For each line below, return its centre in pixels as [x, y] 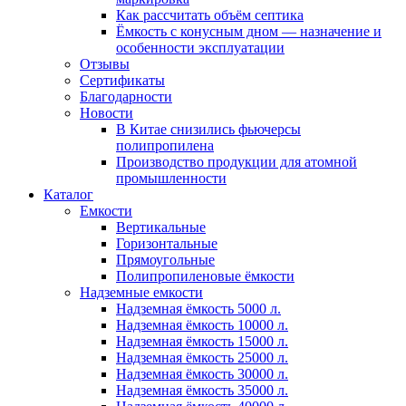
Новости [106, 112]
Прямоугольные [165, 259]
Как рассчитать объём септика [210, 14]
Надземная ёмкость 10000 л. [202, 324]
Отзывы [105, 63]
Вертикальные [161, 227]
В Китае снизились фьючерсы [208, 129]
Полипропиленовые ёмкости [205, 275]
